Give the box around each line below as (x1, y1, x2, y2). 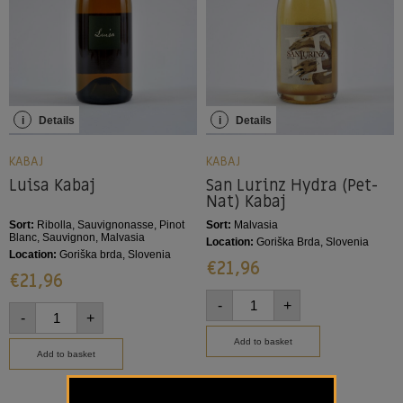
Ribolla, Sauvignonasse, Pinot (34, 219, 184, 232)
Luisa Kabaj (9, 175, 95, 197)
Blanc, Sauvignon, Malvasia (9, 231, 145, 245)
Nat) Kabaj (206, 192, 286, 213)
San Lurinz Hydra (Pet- (206, 175, 379, 197)
